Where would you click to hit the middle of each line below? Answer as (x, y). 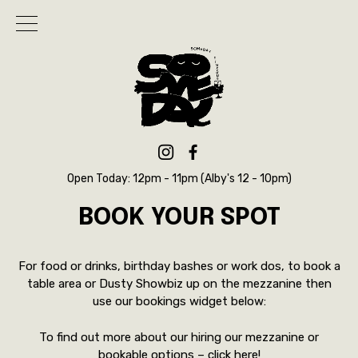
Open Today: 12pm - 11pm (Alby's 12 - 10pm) (179, 179)
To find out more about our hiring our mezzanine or (179, 337)
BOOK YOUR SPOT (179, 218)
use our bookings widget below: (179, 302)
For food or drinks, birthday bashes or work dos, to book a (179, 267)
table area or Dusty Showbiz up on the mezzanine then (179, 284)
